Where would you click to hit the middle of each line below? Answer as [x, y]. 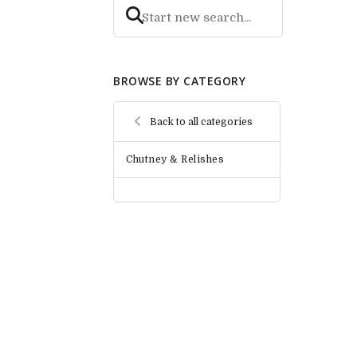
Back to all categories [201, 122]
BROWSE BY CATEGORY [179, 81]
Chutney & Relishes [175, 160]
